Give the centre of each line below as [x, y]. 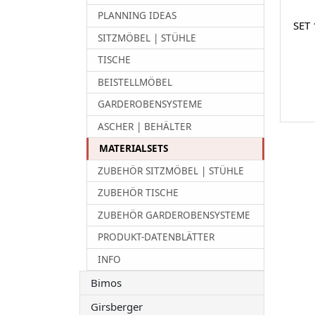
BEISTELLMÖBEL [135, 82]
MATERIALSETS [134, 149]
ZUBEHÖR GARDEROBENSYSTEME [174, 215]
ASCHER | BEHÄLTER [145, 126]
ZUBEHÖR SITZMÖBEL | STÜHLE [171, 171]
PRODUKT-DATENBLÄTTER [156, 237]
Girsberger [117, 306]
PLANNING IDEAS [137, 16]
